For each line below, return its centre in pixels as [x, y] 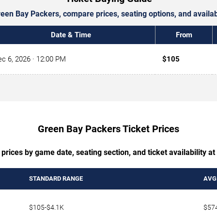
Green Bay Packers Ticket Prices [108, 129]
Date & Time [71, 35]
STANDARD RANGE [56, 179]
